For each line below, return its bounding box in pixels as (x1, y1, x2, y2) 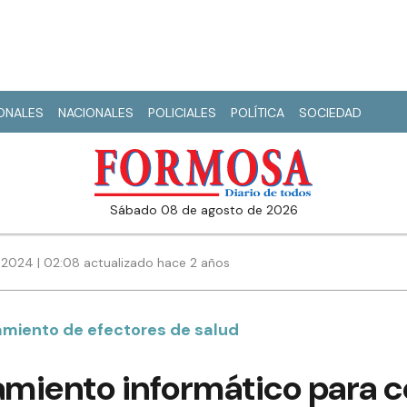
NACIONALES (58, 104, 134, 121)
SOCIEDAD (299, 104, 362, 121)
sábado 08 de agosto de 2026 (117, 202, 298, 219)
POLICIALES (148, 104, 216, 121)
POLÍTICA (231, 104, 284, 121)
